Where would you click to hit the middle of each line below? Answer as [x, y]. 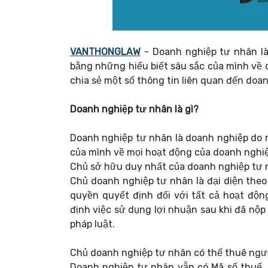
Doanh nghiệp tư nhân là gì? [134, 109]
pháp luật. [92, 224]
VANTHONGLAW [105, 52]
